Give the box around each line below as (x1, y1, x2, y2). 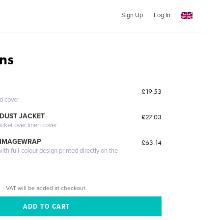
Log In (153, 11, 170, 19)
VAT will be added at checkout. (6, 184, 87, 192)
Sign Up (121, 11, 143, 19)
